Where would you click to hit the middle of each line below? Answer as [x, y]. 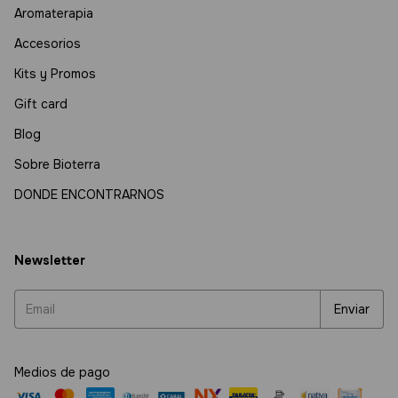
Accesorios [48, 44]
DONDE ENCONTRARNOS [89, 195]
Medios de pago [62, 372]
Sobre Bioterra [57, 164]
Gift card [41, 104]
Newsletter [50, 260]
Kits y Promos [55, 74]
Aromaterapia [54, 13]
